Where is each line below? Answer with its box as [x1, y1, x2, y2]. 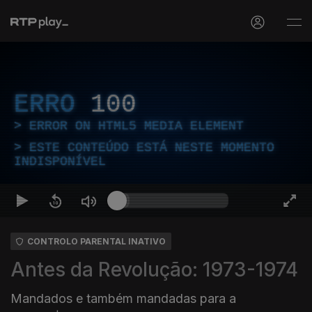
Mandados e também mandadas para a [10, 291, 236, 306]
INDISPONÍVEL [14, 155, 106, 169]
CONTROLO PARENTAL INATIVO [27, 236, 166, 247]
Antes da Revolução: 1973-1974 [10, 258, 298, 281]
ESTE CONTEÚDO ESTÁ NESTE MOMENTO [29, 141, 274, 155]
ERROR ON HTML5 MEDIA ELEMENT [29, 119, 244, 133]
